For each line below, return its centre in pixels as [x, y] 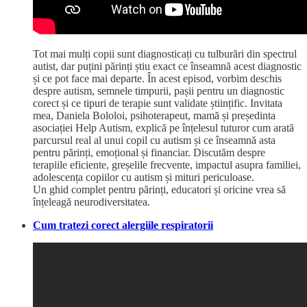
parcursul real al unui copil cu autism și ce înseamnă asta [154, 140]
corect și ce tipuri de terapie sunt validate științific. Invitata [158, 103]
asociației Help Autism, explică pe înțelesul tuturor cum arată [163, 128]
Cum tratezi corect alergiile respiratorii [123, 225]
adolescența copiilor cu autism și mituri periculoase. [144, 177]
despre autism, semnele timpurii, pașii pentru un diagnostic [159, 91]
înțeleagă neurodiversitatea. [91, 202]
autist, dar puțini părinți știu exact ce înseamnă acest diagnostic [167, 66]
